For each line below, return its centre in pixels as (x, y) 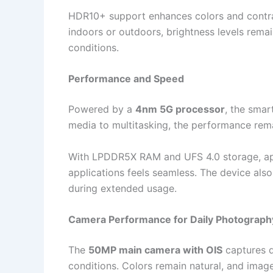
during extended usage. (122, 188)
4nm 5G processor (180, 109)
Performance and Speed (126, 79)
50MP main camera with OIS (155, 250)
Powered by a (102, 109)
